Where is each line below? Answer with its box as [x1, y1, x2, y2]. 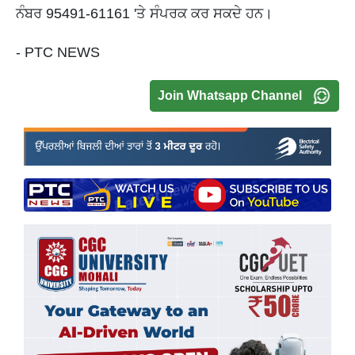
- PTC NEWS [16, 44, 100, 61]
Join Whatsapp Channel [158, 89, 302, 103]
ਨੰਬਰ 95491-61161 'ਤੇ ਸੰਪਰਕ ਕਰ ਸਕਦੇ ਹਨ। [16, 6, 273, 22]
